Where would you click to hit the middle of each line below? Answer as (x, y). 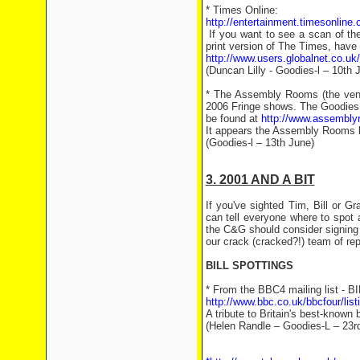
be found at (233, 119)
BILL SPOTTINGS (249, 266)
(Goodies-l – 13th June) (260, 143)
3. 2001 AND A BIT (260, 180)
